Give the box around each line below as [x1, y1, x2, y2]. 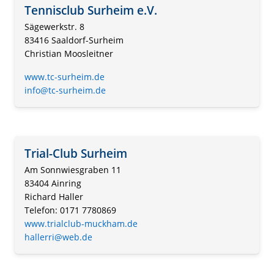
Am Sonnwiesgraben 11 [24, 163, 121, 176]
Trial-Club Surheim [24, 145, 127, 162]
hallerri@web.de [24, 231, 92, 243]
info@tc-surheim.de [24, 84, 106, 97]
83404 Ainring [24, 177, 81, 189]
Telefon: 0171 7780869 [24, 204, 116, 216]
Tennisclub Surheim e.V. [24, 2, 157, 19]
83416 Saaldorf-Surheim [24, 34, 124, 46]
